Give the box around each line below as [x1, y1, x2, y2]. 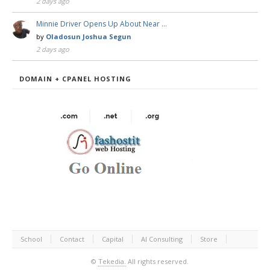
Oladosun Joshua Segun [46, 32, 131, 42]
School [20, 234, 42, 243]
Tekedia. [98, 257, 126, 266]
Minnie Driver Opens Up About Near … [36, 19, 167, 30]
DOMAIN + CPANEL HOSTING [19, 74, 131, 84]
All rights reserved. [125, 257, 189, 266]
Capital [102, 234, 124, 243]
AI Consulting [141, 234, 183, 243]
